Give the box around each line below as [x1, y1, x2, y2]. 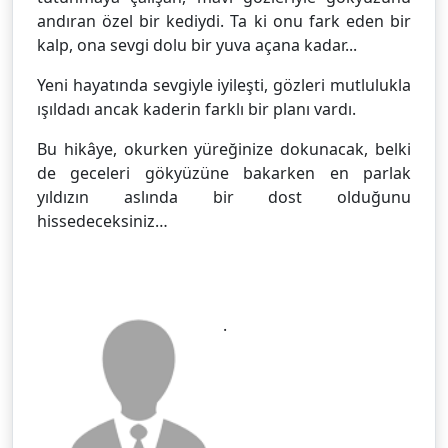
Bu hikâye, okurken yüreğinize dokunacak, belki [37, 138, 411, 160]
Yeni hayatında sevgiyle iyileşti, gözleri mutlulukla [37, 74, 411, 96]
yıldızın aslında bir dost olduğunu [37, 186, 411, 208]
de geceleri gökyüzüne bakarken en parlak [37, 162, 411, 184]
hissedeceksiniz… [37, 210, 172, 232]
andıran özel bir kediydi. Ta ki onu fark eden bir [37, 10, 411, 32]
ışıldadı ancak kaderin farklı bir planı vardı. [37, 98, 360, 120]
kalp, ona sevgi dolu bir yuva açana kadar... [37, 34, 357, 56]
